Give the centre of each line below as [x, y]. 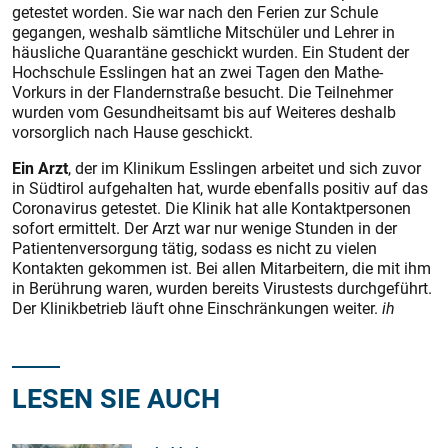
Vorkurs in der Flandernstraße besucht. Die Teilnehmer [202, 92]
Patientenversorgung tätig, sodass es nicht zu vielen [194, 248]
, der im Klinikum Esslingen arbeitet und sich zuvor [244, 168]
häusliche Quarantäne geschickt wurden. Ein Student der [210, 52]
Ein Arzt [40, 168]
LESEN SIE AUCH [116, 397]
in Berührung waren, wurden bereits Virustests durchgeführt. [222, 288]
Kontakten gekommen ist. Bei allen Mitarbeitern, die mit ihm [221, 268]
